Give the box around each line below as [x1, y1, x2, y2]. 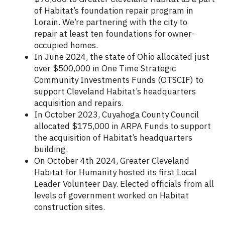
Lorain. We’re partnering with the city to [34, 17, 187, 28]
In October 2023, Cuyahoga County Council [34, 109, 199, 121]
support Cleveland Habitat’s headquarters [34, 86, 196, 97]
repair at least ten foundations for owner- [34, 28, 195, 40]
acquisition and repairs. [34, 97, 124, 109]
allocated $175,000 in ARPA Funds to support [34, 121, 211, 132]
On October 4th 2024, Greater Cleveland [34, 155, 189, 167]
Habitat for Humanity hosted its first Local [34, 167, 197, 178]
